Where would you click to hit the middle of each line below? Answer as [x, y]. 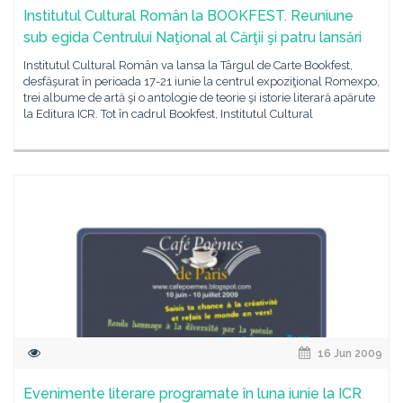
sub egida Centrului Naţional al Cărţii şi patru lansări [193, 37]
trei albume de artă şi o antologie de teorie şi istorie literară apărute [199, 98]
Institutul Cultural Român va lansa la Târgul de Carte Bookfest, [188, 65]
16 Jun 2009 [349, 354]
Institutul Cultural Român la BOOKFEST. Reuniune [188, 16]
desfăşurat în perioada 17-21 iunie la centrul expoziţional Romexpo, [201, 81]
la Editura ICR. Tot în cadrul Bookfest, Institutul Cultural [168, 114]
